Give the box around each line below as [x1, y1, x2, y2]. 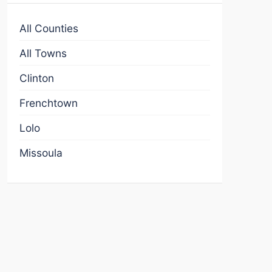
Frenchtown [19, 97, 78, 109]
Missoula [19, 146, 63, 159]
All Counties [19, 22, 78, 35]
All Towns [19, 47, 67, 59]
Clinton [19, 72, 54, 84]
